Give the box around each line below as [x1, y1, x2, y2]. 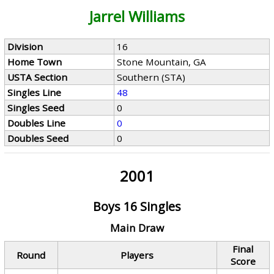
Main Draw [109, 221, 164, 235]
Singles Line [7, 86, 62, 98]
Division [7, 40, 43, 53]
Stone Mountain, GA [117, 56, 207, 68]
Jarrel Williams [89, 6, 185, 26]
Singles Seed [7, 102, 65, 114]
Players [120, 249, 154, 261]
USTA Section [7, 71, 68, 83]
